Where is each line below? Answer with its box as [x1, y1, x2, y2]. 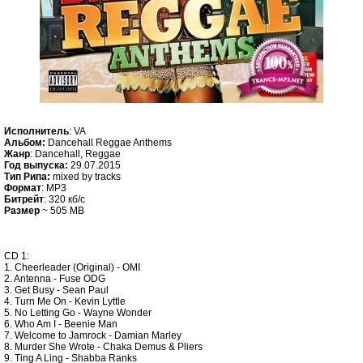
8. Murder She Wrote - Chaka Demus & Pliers [4, 341, 203, 352]
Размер [4, 205, 40, 216]
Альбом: [4, 137, 45, 148]
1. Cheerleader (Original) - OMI [4, 262, 140, 273]
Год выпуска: [4, 160, 68, 171]
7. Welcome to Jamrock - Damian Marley [4, 330, 181, 341]
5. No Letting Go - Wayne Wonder [4, 307, 152, 318]
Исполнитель [4, 126, 69, 137]
